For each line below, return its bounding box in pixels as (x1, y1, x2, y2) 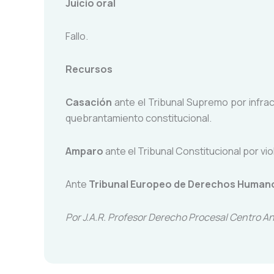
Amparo (65, 144, 103, 158)
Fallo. (65, 29, 88, 43)
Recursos (65, 62, 113, 76)
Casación (65, 95, 114, 109)
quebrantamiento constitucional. (65, 111, 212, 125)
